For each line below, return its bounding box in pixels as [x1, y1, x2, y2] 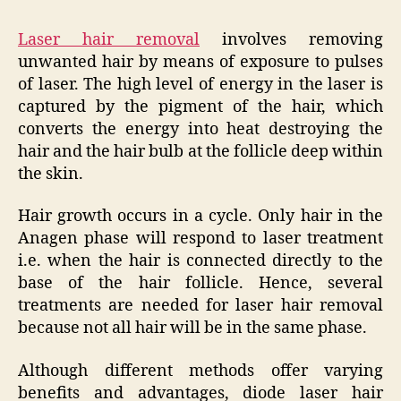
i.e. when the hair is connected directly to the [18, 251, 383, 272]
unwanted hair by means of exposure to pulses [18, 51, 383, 73]
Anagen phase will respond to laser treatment [18, 228, 383, 250]
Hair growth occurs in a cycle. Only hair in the [18, 206, 383, 227]
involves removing [200, 29, 383, 50]
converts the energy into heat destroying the [18, 118, 383, 140]
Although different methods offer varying [18, 360, 383, 381]
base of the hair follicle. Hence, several [18, 273, 383, 294]
